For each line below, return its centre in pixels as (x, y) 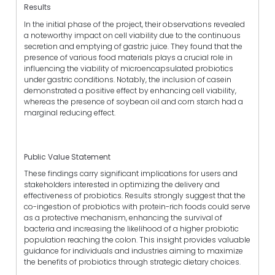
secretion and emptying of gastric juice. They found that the (133, 46)
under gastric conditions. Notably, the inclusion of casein (128, 79)
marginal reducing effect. (70, 112)
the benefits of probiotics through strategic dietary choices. (132, 261)
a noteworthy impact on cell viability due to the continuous (132, 35)
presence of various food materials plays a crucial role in (128, 57)
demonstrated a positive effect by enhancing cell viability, (130, 90)
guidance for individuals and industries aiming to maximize (134, 250)
